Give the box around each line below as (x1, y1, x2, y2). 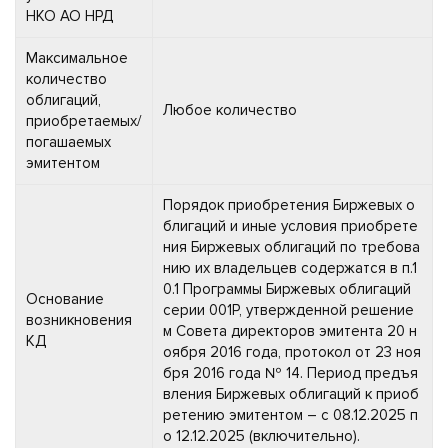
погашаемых (26, 132, 111, 151)
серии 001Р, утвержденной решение (163, 300, 414, 319)
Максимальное (26, 48, 128, 67)
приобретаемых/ (26, 111, 141, 130)
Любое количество (163, 100, 297, 119)
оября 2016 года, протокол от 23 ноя (163, 342, 421, 361)
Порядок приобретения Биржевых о (163, 195, 415, 214)
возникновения (26, 310, 132, 329)
